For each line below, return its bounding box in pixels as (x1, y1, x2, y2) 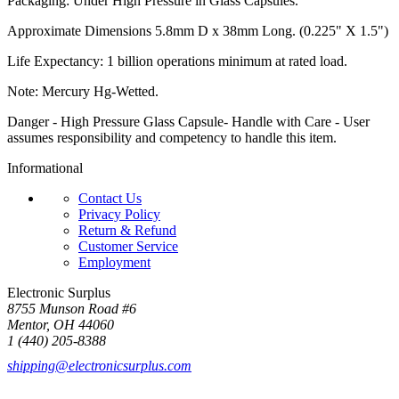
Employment (78, 254, 151, 270)
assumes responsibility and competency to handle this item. (7, 129, 337, 145)
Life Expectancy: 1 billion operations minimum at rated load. (7, 53, 347, 69)
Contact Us (78, 190, 142, 206)
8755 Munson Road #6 (7, 300, 136, 316)
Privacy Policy (78, 206, 160, 222)
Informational (7, 159, 83, 175)
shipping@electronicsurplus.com (7, 357, 191, 373)
